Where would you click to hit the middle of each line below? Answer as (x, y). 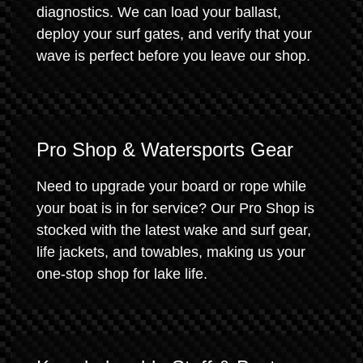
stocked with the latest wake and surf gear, (174, 230)
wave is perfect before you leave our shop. (173, 56)
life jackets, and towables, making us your (171, 252)
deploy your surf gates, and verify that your (174, 34)
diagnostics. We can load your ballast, (159, 12)
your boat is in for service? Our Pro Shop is (175, 208)
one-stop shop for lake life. (122, 274)
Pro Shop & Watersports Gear (165, 149)
